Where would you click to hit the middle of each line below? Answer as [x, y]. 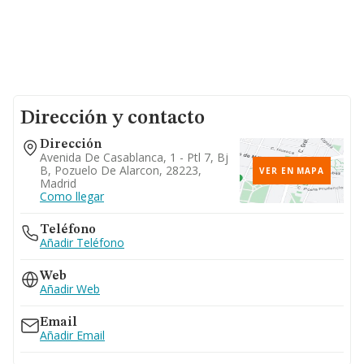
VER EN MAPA [292, 171]
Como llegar [72, 196]
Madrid [58, 183]
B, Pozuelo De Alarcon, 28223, [121, 170]
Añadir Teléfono [82, 243]
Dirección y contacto [113, 119]
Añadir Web [70, 289]
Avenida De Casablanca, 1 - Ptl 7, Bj [134, 157]
